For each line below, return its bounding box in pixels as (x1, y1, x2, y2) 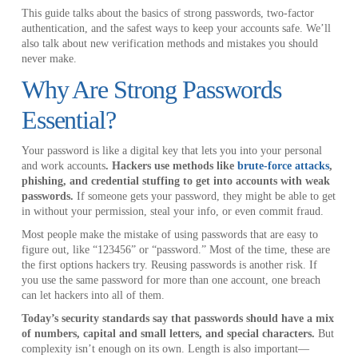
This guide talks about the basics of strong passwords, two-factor (21, 7, 314, 20)
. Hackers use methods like (105, 160, 237, 173)
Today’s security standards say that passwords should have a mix (21, 312, 334, 325)
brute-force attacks (237, 160, 329, 173)
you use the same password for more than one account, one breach (21, 274, 320, 287)
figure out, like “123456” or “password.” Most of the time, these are (21, 244, 330, 257)
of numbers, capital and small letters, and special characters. (21, 328, 318, 340)
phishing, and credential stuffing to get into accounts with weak (21, 175, 330, 188)
